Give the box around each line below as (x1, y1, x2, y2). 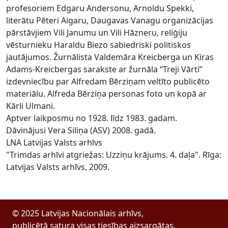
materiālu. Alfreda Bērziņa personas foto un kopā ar (6, 88, 207, 100)
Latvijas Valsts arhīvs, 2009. (6, 161, 109, 173)
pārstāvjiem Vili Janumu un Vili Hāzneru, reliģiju (6, 27, 187, 39)
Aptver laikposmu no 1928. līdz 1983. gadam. (6, 112, 177, 124)
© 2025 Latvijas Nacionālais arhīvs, (12, 207, 144, 219)
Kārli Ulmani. (6, 100, 55, 112)
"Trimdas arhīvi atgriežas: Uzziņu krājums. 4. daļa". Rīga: (6, 149, 221, 161)
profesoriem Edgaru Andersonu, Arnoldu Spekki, (6, 3, 194, 14)
